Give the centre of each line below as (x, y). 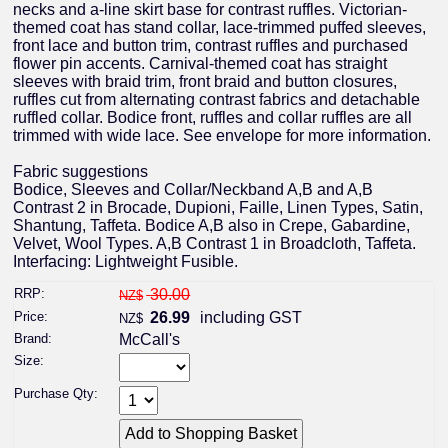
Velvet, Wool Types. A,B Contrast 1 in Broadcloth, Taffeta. (215, 244)
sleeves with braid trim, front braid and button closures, (205, 82)
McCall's (150, 339)
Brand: (33, 338)
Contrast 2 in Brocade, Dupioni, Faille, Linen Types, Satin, (218, 208)
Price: (31, 316)
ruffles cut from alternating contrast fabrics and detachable (217, 100)
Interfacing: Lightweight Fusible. (126, 262)
